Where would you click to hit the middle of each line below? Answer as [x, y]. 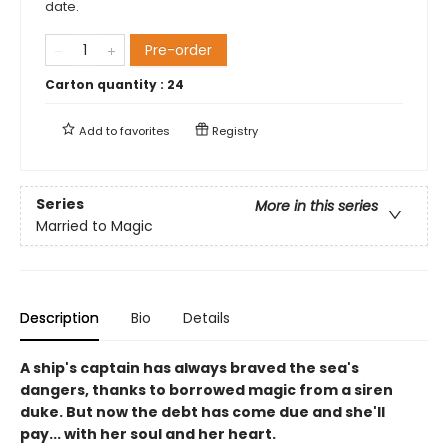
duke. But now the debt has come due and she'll [202, 411]
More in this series [316, 205]
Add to [98, 130]
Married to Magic [94, 225]
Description [59, 317]
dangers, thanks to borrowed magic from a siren [206, 389]
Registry [233, 130]
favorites [145, 130]
